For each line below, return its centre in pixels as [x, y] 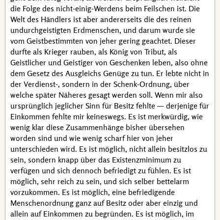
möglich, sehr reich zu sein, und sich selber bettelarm [100, 181]
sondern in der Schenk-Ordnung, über [125, 84]
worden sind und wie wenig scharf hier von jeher [92, 138]
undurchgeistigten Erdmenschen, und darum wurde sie [103, 30]
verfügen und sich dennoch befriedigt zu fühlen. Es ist [101, 170]
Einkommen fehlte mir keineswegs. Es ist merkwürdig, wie [107, 116]
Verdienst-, [42, 84]
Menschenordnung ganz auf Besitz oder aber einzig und [104, 203]
